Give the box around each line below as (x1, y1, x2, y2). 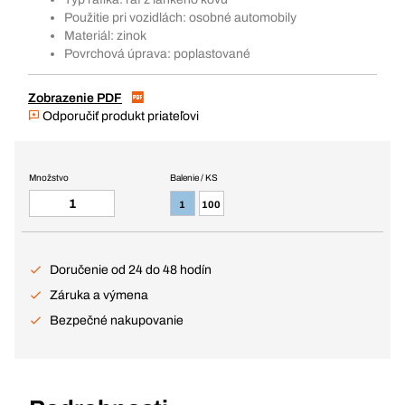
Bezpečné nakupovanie (50, 314, 184, 327)
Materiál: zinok (64, 29, 146, 42)
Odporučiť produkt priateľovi (40, 109, 199, 123)
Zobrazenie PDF (28, 91, 122, 105)
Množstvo (29, 173, 69, 183)
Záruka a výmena (50, 288, 148, 302)
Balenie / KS (169, 173, 218, 183)
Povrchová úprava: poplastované (64, 47, 250, 61)
